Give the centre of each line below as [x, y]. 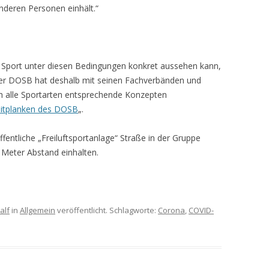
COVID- [201, 210]
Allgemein [38, 210]
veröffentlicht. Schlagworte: [107, 210]
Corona [171, 210]
